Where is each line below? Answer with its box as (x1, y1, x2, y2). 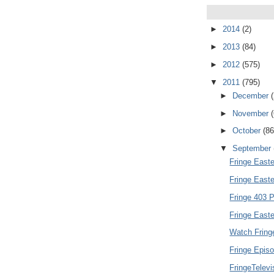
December (232, 91, 271, 100)
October (232, 126, 263, 136)
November (232, 108, 271, 118)
